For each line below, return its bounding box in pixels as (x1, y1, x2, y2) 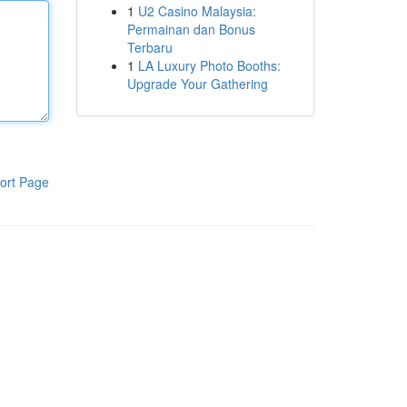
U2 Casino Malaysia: (137, 2, 256, 20)
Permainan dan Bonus (126, 20, 255, 38)
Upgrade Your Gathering (126, 74, 268, 93)
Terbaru (126, 38, 173, 56)
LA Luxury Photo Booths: (137, 56, 281, 74)
